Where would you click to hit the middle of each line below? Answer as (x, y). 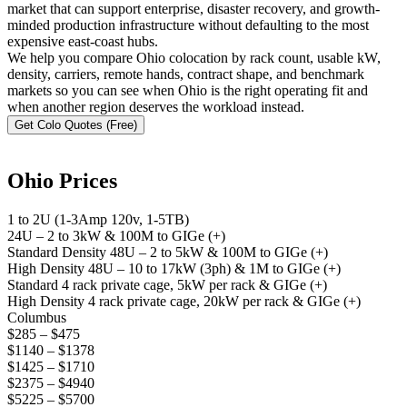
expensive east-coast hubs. (83, 41)
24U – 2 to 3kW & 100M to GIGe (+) (116, 235)
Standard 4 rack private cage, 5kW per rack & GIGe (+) (167, 284)
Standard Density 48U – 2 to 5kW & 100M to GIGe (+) (168, 252)
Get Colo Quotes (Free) (76, 124)
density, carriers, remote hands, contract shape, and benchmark (186, 74)
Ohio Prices (62, 180)
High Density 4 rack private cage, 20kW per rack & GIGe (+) (184, 301)
